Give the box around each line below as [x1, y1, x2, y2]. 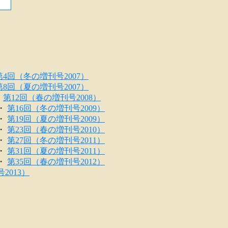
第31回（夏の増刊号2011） [7, 147, 105, 155]
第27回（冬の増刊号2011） [7, 136, 105, 145]
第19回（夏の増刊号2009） [7, 115, 105, 123]
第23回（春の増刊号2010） [7, 125, 105, 134]
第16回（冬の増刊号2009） [7, 104, 105, 112]
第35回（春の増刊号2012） [7, 157, 105, 166]
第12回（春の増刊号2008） [3, 93, 101, 102]
